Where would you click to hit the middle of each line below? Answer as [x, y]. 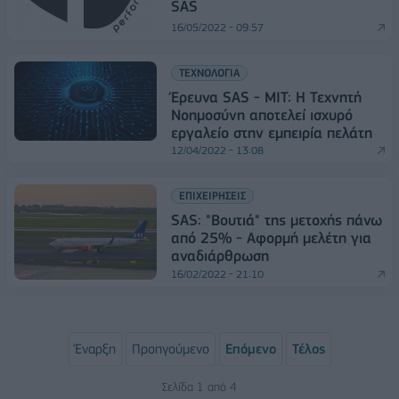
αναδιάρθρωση [220, 256]
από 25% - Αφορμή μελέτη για [271, 238]
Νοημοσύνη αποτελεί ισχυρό [262, 115]
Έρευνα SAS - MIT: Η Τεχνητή [266, 97]
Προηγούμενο [170, 349]
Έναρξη [95, 349]
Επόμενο [250, 349]
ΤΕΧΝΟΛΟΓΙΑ [209, 73]
